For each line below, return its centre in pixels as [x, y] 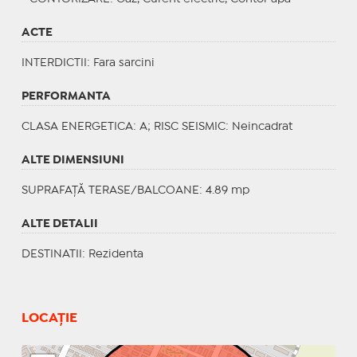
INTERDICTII [54, 63]
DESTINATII [51, 254]
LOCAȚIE [49, 318]
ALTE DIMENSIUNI [73, 160]
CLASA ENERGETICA [77, 126]
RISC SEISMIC [189, 126]
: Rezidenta [112, 254]
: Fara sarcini [120, 63]
